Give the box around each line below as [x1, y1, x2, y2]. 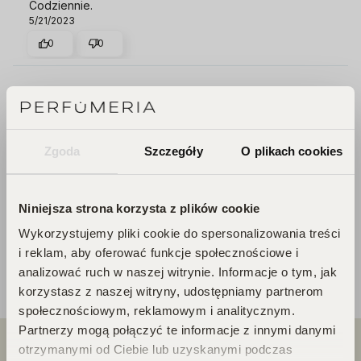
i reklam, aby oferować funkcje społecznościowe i [19, 246, 298, 259]
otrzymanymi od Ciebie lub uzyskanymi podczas [19, 342, 293, 356]
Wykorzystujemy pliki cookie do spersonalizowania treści [19, 226, 341, 240]
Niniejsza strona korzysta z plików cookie [19, 201, 260, 215]
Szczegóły [143, 143, 203, 158]
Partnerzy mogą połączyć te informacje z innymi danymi [19, 323, 336, 337]
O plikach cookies [241, 143, 343, 158]
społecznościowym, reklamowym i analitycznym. [19, 304, 295, 317]
